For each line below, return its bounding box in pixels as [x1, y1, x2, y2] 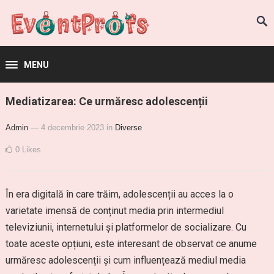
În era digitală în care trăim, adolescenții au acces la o [5, 188, 234, 200]
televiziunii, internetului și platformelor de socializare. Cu [5, 221, 246, 233]
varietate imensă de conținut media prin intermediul [5, 205, 224, 217]
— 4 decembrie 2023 [30, 123, 104, 132]
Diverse [114, 123, 142, 132]
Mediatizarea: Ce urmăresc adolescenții [5, 95, 208, 108]
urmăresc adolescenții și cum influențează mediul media [5, 254, 246, 266]
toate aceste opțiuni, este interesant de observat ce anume [5, 238, 257, 250]
